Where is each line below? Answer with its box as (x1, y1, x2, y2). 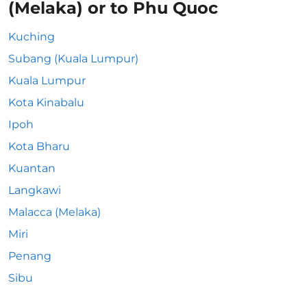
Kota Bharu (8, 140, 70, 153)
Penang (8, 249, 51, 262)
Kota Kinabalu (8, 96, 84, 109)
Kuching (8, 30, 55, 43)
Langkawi (8, 184, 61, 197)
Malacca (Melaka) (8, 206, 101, 219)
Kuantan (8, 162, 56, 175)
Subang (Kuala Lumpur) (8, 52, 138, 65)
